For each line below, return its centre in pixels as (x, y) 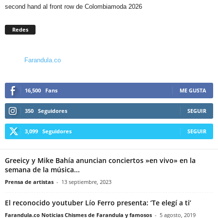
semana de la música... (42, 169)
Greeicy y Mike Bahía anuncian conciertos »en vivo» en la (100, 160)
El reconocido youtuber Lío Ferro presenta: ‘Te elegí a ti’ (98, 202)
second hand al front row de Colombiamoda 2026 (73, 6)
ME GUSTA (193, 90)
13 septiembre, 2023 (86, 182)
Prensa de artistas (29, 182)
